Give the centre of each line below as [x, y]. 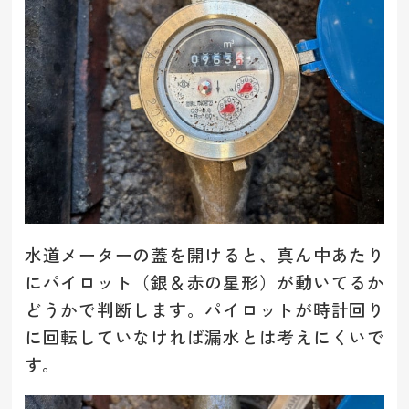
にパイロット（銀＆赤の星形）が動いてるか [204, 282]
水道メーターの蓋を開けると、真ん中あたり [204, 255]
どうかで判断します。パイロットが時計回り [204, 309]
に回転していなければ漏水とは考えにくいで [204, 337]
